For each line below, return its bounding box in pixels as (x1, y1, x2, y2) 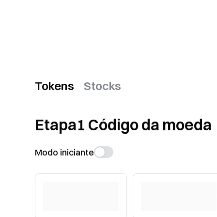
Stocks (84, 78, 121, 93)
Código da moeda (88, 115, 212, 134)
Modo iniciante (35, 146, 94, 158)
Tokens (35, 78, 74, 93)
